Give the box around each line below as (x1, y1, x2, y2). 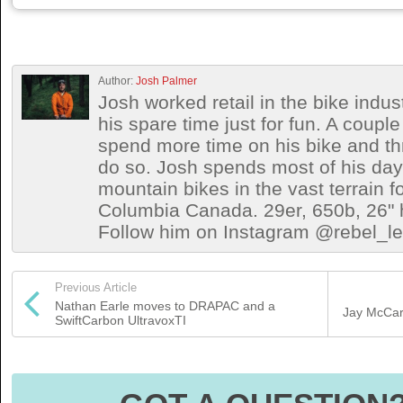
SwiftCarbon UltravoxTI (55, 313, 186, 327)
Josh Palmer (136, 75, 197, 87)
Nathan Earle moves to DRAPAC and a (55, 299, 275, 313)
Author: (98, 75, 136, 87)
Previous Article (55, 281, 137, 294)
